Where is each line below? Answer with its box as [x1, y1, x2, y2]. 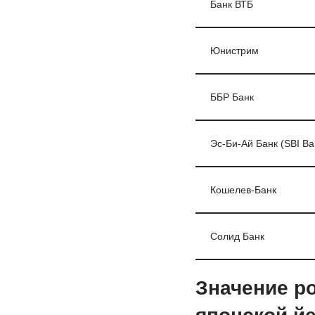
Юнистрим [210, 45, 259, 56]
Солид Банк [210, 231, 264, 242]
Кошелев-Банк [210, 184, 276, 195]
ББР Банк [210, 91, 254, 103]
